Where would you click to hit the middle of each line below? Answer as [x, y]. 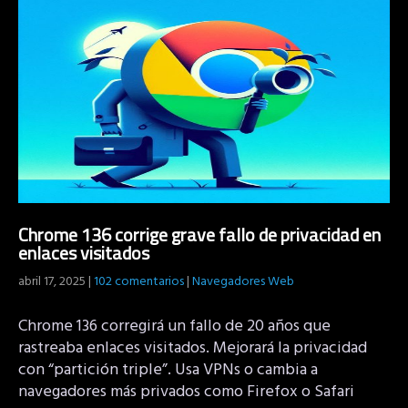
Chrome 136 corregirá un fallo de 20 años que [174, 326]
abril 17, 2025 [52, 281]
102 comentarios [139, 281]
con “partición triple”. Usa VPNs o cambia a [168, 370]
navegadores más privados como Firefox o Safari [186, 392]
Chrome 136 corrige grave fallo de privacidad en [199, 234]
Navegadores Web [243, 281]
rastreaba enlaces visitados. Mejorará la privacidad [193, 348]
